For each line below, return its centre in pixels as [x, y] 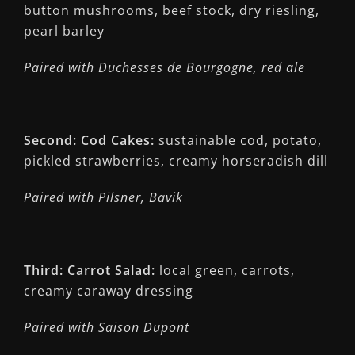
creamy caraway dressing [109, 291]
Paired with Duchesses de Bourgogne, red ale [164, 67]
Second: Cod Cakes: [89, 140]
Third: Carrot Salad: [90, 270]
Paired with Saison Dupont [107, 327]
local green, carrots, [225, 270]
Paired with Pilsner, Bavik [103, 197]
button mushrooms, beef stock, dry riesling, [172, 10]
